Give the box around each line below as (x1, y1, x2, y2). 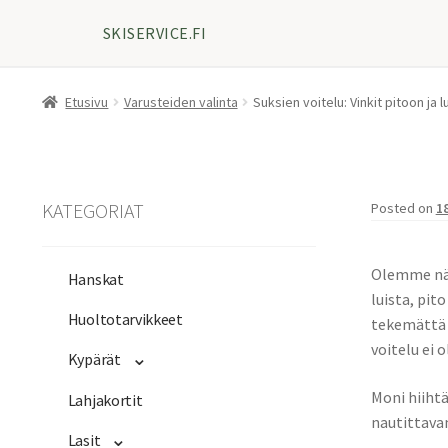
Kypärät (67, 349, 121, 370)
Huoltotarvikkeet (67, 309, 183, 330)
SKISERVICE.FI (103, 22, 207, 43)
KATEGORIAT (41, 197, 144, 223)
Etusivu (65, 92, 109, 111)
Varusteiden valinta (123, 92, 238, 111)
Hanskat (67, 269, 124, 290)
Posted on (370, 198, 436, 217)
